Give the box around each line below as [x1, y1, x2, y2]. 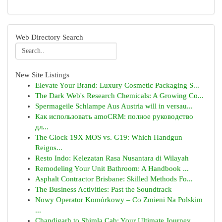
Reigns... [35, 144, 62, 152]
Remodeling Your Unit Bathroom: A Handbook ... [35, 165, 189, 172]
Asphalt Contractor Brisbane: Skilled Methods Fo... [35, 175, 193, 183]
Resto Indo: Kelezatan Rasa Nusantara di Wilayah [35, 154, 189, 162]
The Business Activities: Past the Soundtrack [35, 185, 172, 193]
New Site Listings [15, 71, 69, 79]
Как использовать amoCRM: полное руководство [35, 112, 193, 120]
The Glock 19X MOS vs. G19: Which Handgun [35, 133, 182, 141]
